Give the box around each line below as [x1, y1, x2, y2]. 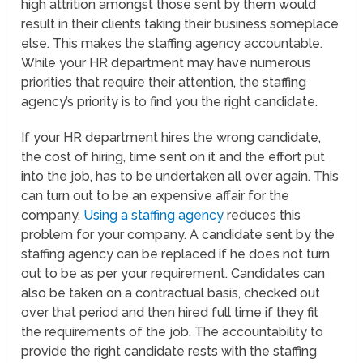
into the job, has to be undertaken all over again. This [21, 169, 340, 185]
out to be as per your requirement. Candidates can [21, 266, 326, 282]
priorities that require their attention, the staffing [21, 75, 307, 91]
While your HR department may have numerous [21, 55, 312, 71]
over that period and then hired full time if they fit [21, 305, 319, 321]
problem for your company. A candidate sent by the [21, 227, 335, 243]
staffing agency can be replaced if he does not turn [21, 246, 331, 263]
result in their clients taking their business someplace [21, 16, 340, 32]
